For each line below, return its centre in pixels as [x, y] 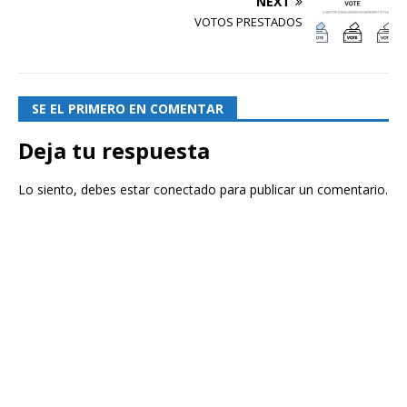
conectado [185, 189]
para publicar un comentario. [302, 189]
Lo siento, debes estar [86, 189]
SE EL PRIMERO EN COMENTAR [128, 109]
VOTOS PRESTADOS [248, 22]
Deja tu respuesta [114, 150]
